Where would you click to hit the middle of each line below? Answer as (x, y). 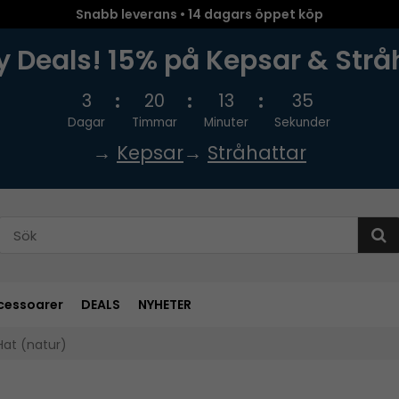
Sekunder (303, 122)
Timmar (155, 122)
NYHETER (165, 304)
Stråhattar (257, 153)
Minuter (226, 122)
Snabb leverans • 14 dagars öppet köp (199, 14)
